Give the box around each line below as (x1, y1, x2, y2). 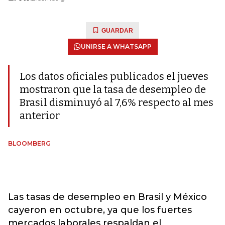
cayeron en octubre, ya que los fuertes (8, 204, 192, 215)
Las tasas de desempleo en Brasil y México (8, 191, 207, 202)
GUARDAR (101, 27, 133, 34)
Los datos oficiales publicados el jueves (20, 70, 208, 82)
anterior (20, 109, 60, 122)
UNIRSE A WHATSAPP (80, 43, 152, 50)
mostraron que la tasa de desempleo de (20, 83, 206, 95)
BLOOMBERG (8, 140, 51, 147)
